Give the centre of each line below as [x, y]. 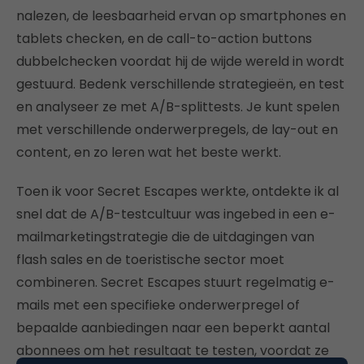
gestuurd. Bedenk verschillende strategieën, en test [180, 84]
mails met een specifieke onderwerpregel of [158, 305]
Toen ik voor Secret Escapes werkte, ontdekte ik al [178, 192]
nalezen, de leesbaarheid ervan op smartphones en [181, 16]
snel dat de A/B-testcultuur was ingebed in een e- [176, 214]
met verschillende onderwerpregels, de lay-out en [177, 130]
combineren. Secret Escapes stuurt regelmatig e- [175, 283]
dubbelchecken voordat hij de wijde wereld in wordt [180, 62]
